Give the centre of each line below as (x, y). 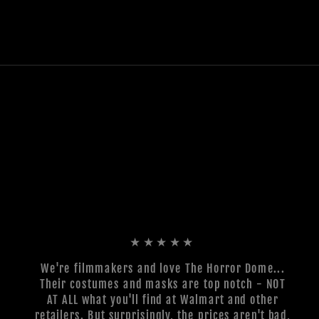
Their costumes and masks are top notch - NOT (163, 284)
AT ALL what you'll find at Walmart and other (163, 299)
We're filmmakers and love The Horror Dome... (163, 268)
